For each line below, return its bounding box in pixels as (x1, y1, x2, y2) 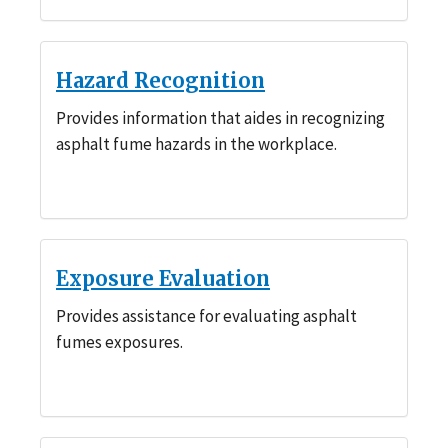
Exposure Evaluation (56, 265, 270, 291)
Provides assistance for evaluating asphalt (56, 304, 357, 327)
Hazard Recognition (56, 67, 265, 93)
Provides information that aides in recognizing (56, 106, 385, 129)
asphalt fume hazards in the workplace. (56, 132, 337, 155)
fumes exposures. (56, 330, 183, 353)
